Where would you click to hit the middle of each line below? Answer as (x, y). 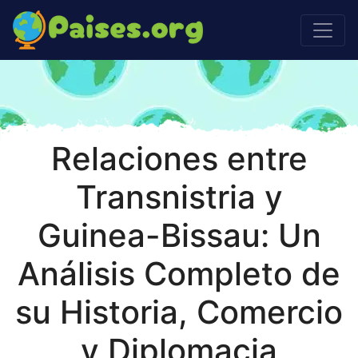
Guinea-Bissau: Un (179, 235)
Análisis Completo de (179, 274)
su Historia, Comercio (179, 312)
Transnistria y (179, 197)
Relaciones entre (179, 159)
